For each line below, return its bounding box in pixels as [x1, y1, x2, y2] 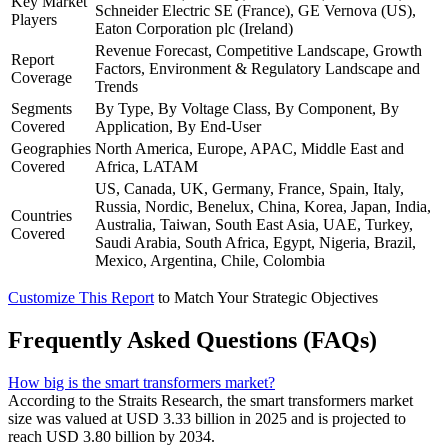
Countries [11, 207, 72, 225]
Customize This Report [8, 289, 154, 307]
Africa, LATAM [95, 158, 198, 176]
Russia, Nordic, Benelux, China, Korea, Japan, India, [95, 198, 431, 216]
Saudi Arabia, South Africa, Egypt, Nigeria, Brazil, [95, 234, 416, 252]
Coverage [11, 69, 72, 87]
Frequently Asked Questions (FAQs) [8, 327, 377, 354]
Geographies [11, 140, 91, 158]
